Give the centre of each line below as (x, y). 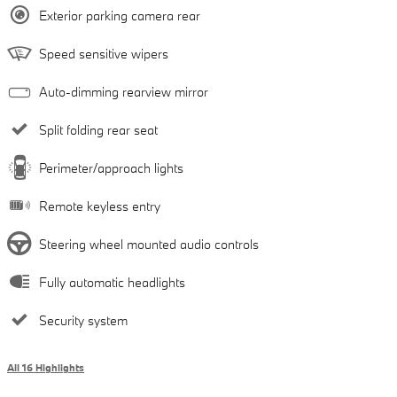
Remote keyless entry (100, 206)
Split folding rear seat (98, 129)
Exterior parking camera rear (120, 15)
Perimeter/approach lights (111, 167)
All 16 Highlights (46, 367)
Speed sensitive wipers (104, 53)
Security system (83, 320)
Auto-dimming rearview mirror (124, 91)
